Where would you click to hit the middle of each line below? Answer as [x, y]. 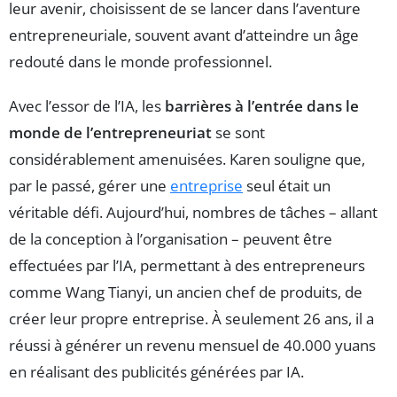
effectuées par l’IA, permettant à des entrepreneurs [187, 266]
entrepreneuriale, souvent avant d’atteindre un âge [184, 35]
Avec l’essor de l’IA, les [87, 106]
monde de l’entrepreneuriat [110, 133]
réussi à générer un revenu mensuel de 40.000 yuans [192, 346]
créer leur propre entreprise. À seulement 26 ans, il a [191, 319]
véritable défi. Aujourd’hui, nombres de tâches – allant [193, 213]
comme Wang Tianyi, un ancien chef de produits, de [186, 292]
